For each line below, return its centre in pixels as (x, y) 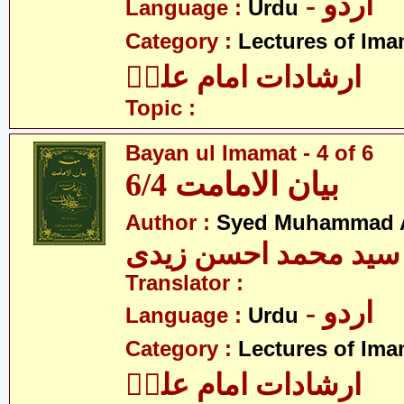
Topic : (161, 108)
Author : (171, 223)
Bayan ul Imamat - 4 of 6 (249, 153)
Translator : (184, 283)
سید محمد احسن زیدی (263, 254)
